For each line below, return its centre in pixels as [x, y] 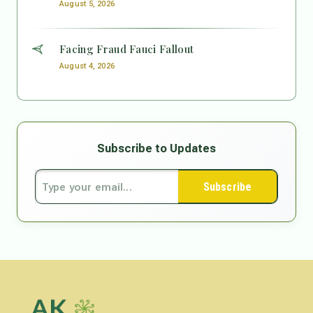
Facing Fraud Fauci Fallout [127, 49]
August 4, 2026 [87, 66]
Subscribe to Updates [156, 149]
